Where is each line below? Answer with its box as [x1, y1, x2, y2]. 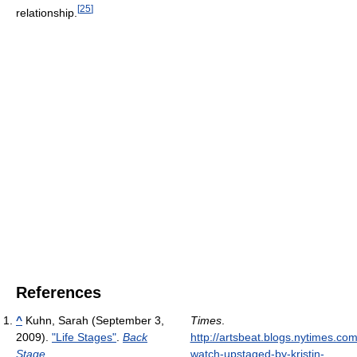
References [16, 283, 101, 301]
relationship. [16, 6, 77, 19]
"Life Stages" [52, 330, 116, 343]
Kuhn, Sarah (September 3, [25, 313, 164, 327]
